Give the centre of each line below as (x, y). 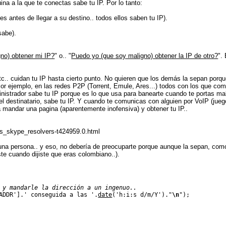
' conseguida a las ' (59, 194)
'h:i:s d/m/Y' (139, 194)
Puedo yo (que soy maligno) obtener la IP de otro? (145, 55)
